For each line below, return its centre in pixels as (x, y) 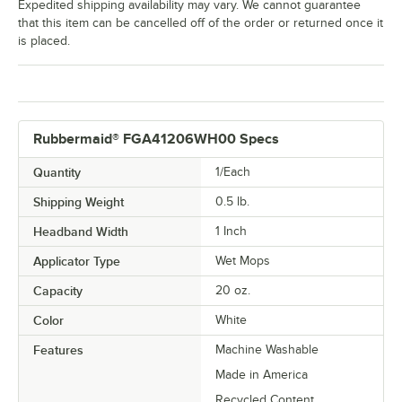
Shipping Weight (79, 202)
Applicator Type (77, 262)
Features (58, 350)
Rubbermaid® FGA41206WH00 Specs (156, 140)
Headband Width (81, 232)
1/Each (233, 172)
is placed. (44, 41)
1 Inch (231, 232)
